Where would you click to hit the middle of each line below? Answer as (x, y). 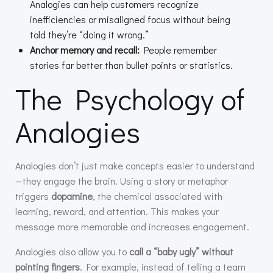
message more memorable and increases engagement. (132, 227)
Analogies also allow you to (72, 252)
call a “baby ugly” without (181, 252)
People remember (178, 50)
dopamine (72, 196)
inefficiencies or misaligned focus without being (130, 19)
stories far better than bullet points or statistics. (131, 65)
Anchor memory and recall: (85, 50)
